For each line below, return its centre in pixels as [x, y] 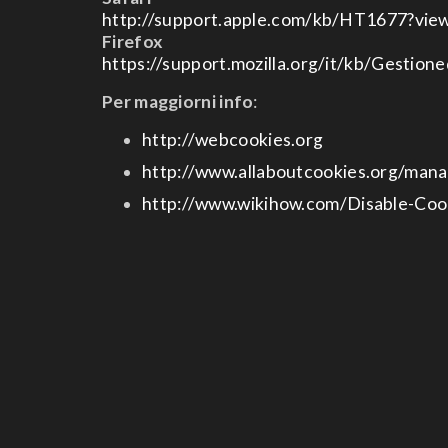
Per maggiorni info [178, 101]
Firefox [133, 41]
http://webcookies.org [233, 139]
